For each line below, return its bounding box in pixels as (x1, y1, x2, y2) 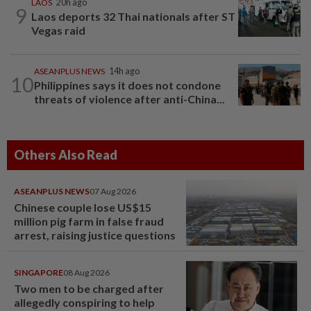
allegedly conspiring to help (14, 295, 155, 309)
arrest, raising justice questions (14, 228, 176, 242)
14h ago (109, 65, 140, 76)
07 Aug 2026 (90, 185, 136, 196)
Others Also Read (14, 146, 117, 162)
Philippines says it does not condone (34, 78, 221, 92)
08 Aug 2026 (63, 267, 110, 278)
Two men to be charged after (14, 281, 164, 295)
